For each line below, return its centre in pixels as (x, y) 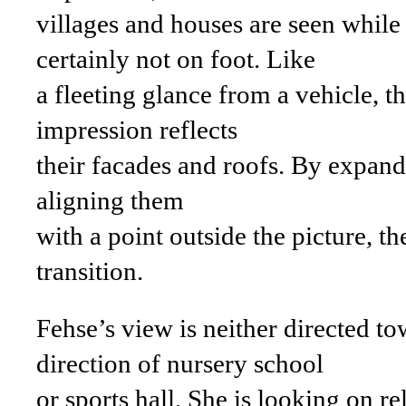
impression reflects (137, 130)
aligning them (110, 200)
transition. (90, 271)
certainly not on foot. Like (176, 59)
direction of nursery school (180, 363)
